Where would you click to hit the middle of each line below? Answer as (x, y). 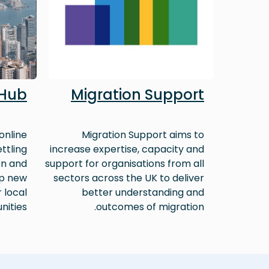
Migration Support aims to (143, 135)
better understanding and (143, 193)
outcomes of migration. (150, 207)
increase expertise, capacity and (127, 150)
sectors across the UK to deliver (129, 178)
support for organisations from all (125, 164)
